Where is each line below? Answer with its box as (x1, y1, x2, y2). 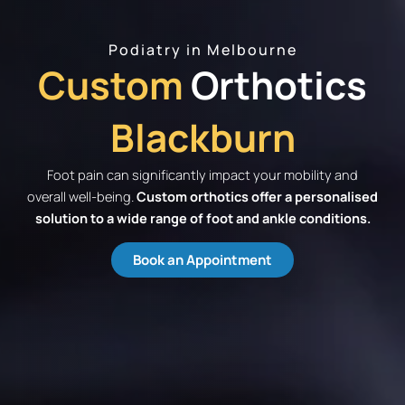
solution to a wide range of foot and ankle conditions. (34, 208, 371, 227)
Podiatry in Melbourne (108, 39, 297, 60)
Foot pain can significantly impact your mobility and (47, 165, 358, 184)
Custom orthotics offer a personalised (137, 186, 378, 205)
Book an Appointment (133, 250, 272, 269)
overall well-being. (27, 186, 137, 205)
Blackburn (109, 110, 296, 164)
